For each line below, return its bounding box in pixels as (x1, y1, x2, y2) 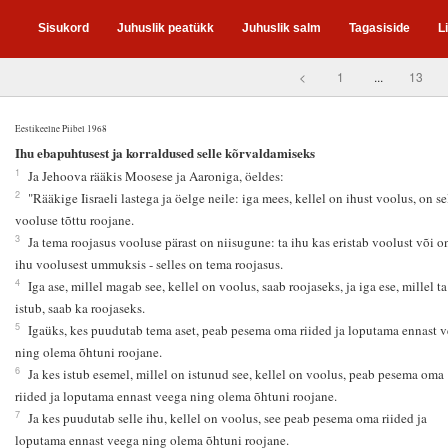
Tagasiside (349, 21, 410, 35)
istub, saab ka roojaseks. (14, 299, 145, 318)
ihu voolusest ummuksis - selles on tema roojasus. (14, 255, 283, 274)
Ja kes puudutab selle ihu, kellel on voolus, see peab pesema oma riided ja (27, 409, 427, 428)
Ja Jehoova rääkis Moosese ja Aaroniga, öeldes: (27, 167, 284, 186)
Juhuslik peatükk (117, 21, 214, 35)
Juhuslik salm (242, 21, 321, 35)
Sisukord (38, 21, 89, 35)
